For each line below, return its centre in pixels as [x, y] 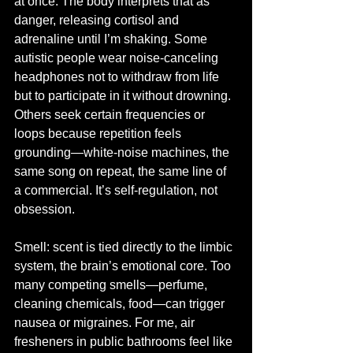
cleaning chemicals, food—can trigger [121, 304]
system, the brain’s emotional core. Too [124, 266]
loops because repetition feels [99, 134]
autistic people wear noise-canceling [118, 58]
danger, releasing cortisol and [98, 20]
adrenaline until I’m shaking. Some [112, 39]
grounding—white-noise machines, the [123, 152]
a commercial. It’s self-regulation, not [117, 190]
